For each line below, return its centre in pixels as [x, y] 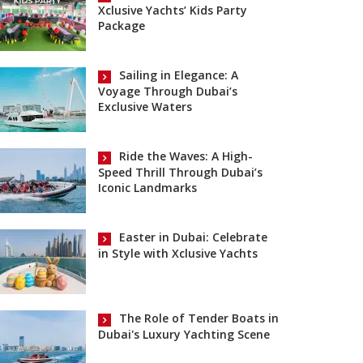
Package [122, 25]
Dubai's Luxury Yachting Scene [184, 334]
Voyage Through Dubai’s [168, 91]
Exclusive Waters [145, 106]
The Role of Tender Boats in [199, 318]
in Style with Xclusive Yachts [178, 253]
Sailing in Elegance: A [179, 75]
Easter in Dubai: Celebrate [193, 237]
